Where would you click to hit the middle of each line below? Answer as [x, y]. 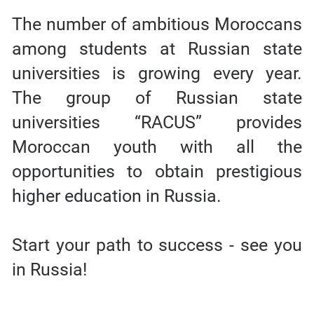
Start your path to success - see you [157, 245]
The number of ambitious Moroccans [157, 24]
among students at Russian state [157, 48]
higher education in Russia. [116, 196]
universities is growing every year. [157, 73]
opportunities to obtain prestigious [157, 171]
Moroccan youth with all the [157, 146]
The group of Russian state [157, 97]
